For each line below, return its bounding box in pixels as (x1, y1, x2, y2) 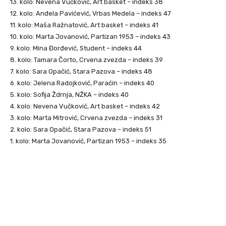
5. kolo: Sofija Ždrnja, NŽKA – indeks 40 (10, 91, 129, 98)
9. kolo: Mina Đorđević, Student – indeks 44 (10, 44, 142, 52)
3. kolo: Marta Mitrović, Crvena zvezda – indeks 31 (10, 114, 162, 122)
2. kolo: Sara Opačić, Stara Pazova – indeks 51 (10, 126, 151, 133)
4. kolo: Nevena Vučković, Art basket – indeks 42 (10, 102, 160, 110)
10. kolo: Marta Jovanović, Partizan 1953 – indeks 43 (10, 33, 171, 40)
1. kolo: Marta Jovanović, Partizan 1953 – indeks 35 (10, 137, 166, 145)
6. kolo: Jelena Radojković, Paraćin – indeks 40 (10, 79, 154, 87)
